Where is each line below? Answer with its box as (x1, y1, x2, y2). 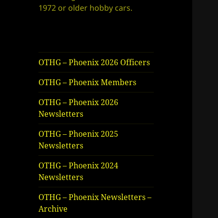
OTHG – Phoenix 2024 (38, 160, 119, 171)
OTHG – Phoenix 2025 (38, 128, 119, 140)
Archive (38, 203, 68, 215)
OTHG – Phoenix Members (38, 77, 137, 88)
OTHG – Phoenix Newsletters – (38, 192, 152, 203)
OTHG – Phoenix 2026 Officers (38, 57, 150, 68)
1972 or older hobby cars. (38, 2, 133, 14)
